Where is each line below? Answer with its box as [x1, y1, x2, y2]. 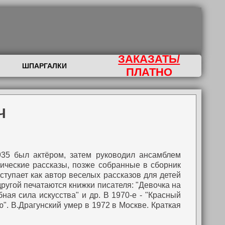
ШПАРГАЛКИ [22, 62, 67, 70]
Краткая [149, 200, 181, 209]
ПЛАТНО [126, 66, 172, 78]
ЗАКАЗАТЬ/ [118, 53, 180, 65]
